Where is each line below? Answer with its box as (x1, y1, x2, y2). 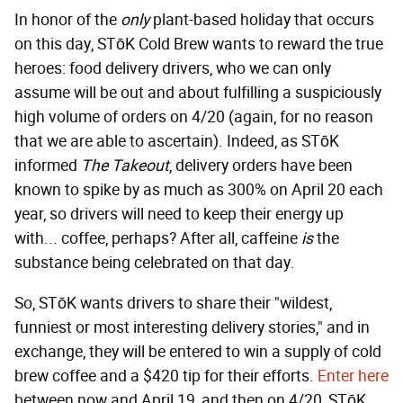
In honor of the (14, 10, 121, 31)
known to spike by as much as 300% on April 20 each (14, 180, 383, 201)
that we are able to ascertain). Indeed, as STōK (14, 131, 339, 152)
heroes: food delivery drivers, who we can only (14, 58, 331, 79)
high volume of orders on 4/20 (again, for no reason (14, 107, 373, 128)
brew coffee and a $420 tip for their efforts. (14, 366, 318, 387)
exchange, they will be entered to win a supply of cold (14, 342, 381, 363)
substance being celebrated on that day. (14, 253, 295, 273)
